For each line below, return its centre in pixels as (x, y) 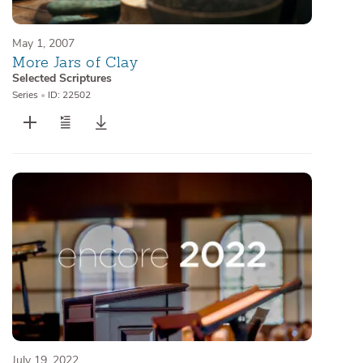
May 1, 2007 (43, 43)
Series (25, 95)
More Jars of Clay (75, 62)
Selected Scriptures (62, 79)
